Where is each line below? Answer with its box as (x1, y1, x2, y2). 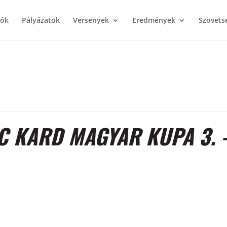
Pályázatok (21, 15, 60, 25)
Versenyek (72, 15, 109, 25)
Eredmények (132, 15, 175, 25)
